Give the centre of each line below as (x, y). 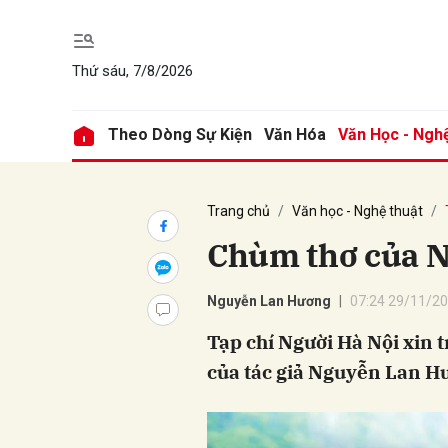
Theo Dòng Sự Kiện (180, 134)
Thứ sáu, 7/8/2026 (132, 70)
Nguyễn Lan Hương (269, 301)
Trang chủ (238, 211)
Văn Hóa (295, 134)
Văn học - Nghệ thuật (357, 211)
